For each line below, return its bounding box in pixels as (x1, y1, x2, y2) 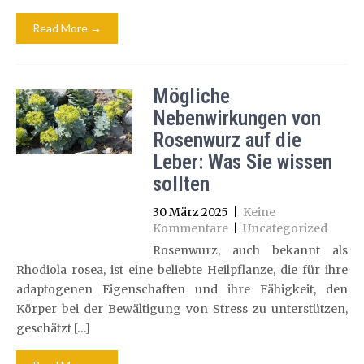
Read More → (32, 21, 102, 35)
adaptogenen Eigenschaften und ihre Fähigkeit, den (16, 282, 348, 297)
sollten (152, 172, 210, 196)
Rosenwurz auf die (152, 128, 301, 152)
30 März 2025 (152, 205, 228, 219)
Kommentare (152, 221, 228, 236)
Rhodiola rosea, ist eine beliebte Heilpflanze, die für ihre (16, 262, 348, 277)
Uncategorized (242, 221, 327, 236)
